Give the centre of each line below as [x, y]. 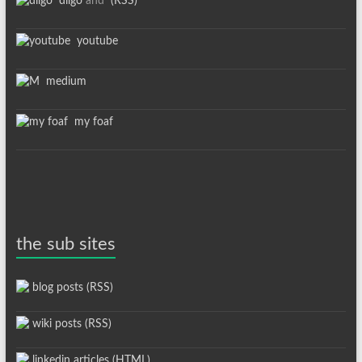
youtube [94, 42]
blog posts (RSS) [71, 288]
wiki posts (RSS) [70, 324]
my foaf [90, 122]
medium [63, 82]
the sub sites [65, 244]
